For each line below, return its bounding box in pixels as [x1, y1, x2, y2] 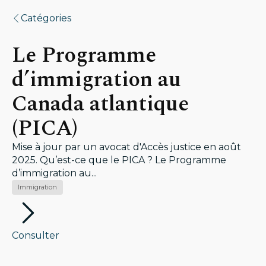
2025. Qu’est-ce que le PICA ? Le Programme [12, 154, 226, 166]
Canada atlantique [12, 88, 189, 121]
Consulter [12, 230, 59, 241]
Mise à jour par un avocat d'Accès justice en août [12, 141, 241, 153]
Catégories [21, 12, 71, 24]
